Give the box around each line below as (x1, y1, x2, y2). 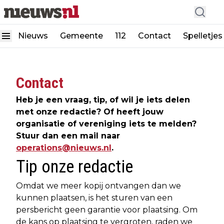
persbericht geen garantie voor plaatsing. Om (16, 205, 197, 214)
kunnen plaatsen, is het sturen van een (16, 193, 172, 202)
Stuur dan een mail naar (16, 131, 120, 140)
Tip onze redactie (16, 156, 133, 177)
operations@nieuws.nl (16, 143, 111, 152)
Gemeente (60, 31, 103, 40)
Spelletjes (183, 31, 222, 40)
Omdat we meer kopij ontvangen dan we (16, 181, 181, 190)
